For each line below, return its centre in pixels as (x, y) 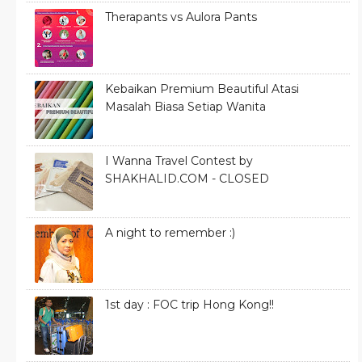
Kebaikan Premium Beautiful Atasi (202, 88)
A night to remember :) (170, 232)
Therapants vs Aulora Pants (181, 17)
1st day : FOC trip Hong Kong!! (189, 304)
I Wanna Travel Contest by (179, 160)
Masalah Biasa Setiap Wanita (185, 106)
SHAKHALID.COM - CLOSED (187, 178)
